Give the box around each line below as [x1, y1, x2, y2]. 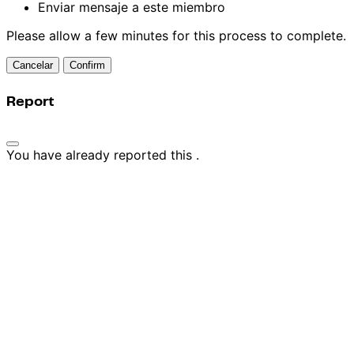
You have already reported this [6, 146, 196, 163]
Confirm [70, 58, 105, 71]
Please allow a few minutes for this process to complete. [6, 27, 346, 43]
